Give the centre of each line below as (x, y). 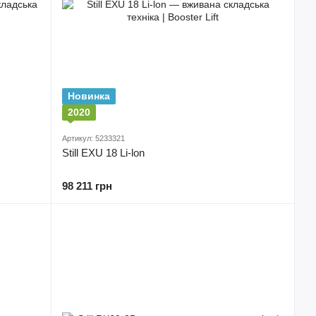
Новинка (89, 96)
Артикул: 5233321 (93, 138)
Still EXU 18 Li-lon (103, 153)
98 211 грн (87, 186)
